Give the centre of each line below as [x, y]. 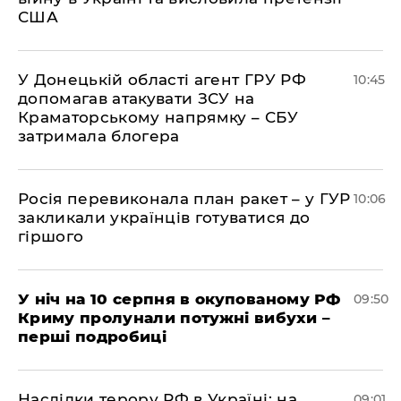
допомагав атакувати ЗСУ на [137, 98]
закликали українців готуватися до [164, 217]
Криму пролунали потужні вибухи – [174, 317]
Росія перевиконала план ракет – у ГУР [184, 198]
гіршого [51, 236]
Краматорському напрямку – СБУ [158, 117]
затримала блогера [99, 136]
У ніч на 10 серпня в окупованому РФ [179, 299]
